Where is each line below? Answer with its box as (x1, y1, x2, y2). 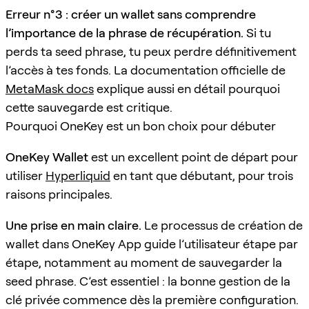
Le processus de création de (141, 217, 303, 232)
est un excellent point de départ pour (88, 149, 298, 164)
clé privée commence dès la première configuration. (6, 292, 299, 307)
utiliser (6, 168, 46, 183)
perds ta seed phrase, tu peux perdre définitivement (6, 43, 297, 59)
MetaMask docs (6, 81, 94, 96)
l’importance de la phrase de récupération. (6, 25, 243, 40)
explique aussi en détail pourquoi (94, 81, 280, 96)
